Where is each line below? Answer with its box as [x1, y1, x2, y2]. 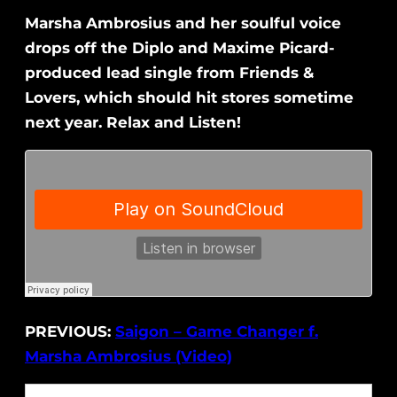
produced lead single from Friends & [25, 64, 314, 82]
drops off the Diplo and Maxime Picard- [25, 39, 335, 58]
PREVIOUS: [25, 323, 115, 341]
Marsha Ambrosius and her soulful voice [25, 14, 341, 33]
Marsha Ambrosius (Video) [25, 347, 232, 366]
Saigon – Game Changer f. [115, 323, 318, 341]
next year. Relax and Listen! [25, 113, 241, 132]
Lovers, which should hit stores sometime [25, 89, 354, 107]
